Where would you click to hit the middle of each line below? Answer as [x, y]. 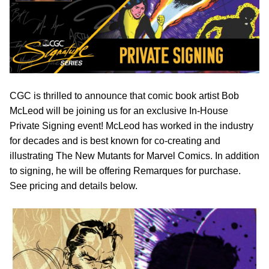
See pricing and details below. [74, 186]
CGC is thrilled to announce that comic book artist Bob [124, 95]
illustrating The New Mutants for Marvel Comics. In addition [134, 156]
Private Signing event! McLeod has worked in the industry [131, 125]
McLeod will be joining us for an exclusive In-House [119, 110]
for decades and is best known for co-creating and [115, 141]
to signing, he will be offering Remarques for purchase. [125, 171]
